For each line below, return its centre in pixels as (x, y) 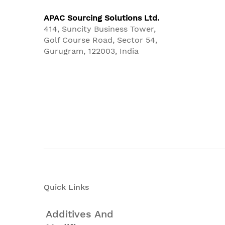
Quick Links (66, 187)
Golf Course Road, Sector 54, (100, 40)
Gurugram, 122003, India (91, 51)
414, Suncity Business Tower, (100, 29)
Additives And (80, 214)
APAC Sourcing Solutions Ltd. (101, 18)
